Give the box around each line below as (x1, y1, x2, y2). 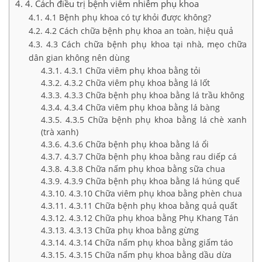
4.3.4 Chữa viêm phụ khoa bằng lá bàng (64, 101, 220, 113)
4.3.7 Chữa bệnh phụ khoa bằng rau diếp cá (64, 150, 237, 162)
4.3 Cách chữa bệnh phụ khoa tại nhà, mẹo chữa (46, 38, 247, 50)
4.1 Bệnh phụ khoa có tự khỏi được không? (44, 11, 211, 23)
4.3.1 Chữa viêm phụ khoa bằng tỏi (64, 64, 201, 76)
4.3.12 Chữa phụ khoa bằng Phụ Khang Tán (69, 212, 239, 223)
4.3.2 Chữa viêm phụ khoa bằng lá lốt (64, 77, 211, 88)
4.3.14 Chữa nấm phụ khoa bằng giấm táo (69, 236, 233, 248)
